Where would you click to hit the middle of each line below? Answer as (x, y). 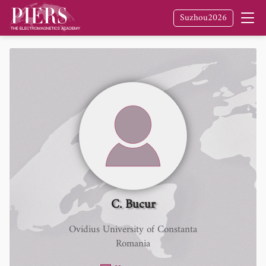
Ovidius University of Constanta (133, 230)
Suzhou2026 (203, 18)
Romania (133, 244)
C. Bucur (133, 205)
